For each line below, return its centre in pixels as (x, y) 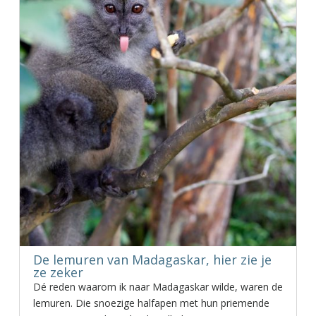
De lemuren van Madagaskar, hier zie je (152, 260)
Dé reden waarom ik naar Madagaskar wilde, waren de (158, 287)
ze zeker (58, 272)
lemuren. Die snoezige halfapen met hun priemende (151, 303)
